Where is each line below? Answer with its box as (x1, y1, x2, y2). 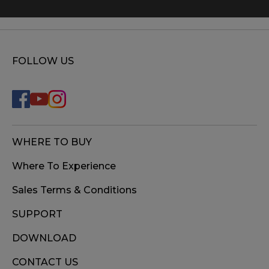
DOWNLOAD (12, 232, 76, 244)
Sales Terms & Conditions (12, 184, 137, 196)
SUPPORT (12, 208, 62, 220)
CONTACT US (12, 256, 78, 268)
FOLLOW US (12, 55, 74, 67)
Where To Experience (12, 160, 116, 172)
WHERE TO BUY (12, 136, 92, 148)
